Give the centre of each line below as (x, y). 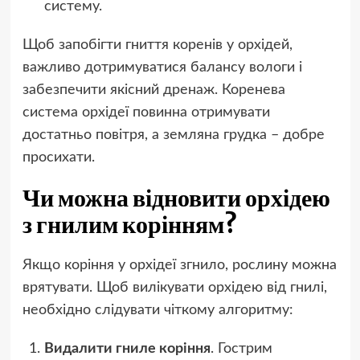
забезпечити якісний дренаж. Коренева (153, 90)
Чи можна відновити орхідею (176, 197)
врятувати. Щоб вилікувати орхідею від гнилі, (174, 287)
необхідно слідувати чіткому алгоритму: (157, 310)
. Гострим (241, 348)
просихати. (58, 157)
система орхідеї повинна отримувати (146, 112)
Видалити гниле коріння (127, 348)
